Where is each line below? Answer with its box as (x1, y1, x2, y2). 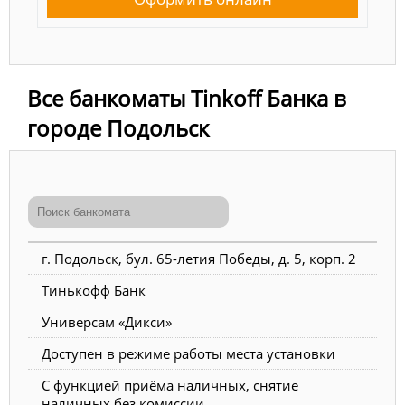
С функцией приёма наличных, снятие (42, 375, 298, 394)
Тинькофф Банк (42, 280, 146, 299)
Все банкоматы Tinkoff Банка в (27, 82, 346, 113)
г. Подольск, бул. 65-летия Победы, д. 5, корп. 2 (42, 249, 356, 268)
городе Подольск (27, 112, 209, 143)
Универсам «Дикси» (42, 312, 172, 331)
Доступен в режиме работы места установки (42, 344, 335, 363)
